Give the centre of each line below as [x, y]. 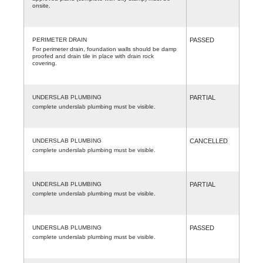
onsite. [41, 5]
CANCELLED [209, 141]
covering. [45, 63]
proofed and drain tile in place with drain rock [93, 56]
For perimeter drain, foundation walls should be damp [104, 49]
